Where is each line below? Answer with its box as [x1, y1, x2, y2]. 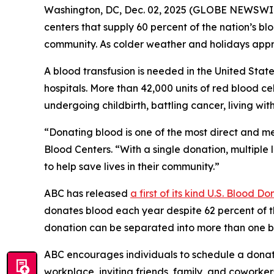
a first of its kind [130, 187, 207, 199]
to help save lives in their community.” [44, 160, 220, 172]
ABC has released [44, 187, 130, 199]
